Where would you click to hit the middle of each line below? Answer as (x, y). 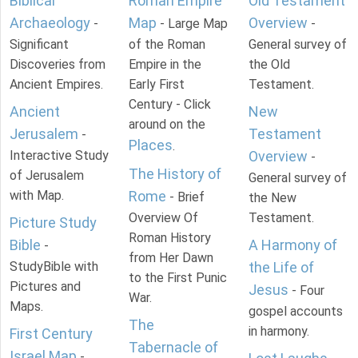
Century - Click (170, 104)
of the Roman (167, 44)
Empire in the (165, 64)
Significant (39, 44)
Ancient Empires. (56, 84)
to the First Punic (178, 277)
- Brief (186, 197)
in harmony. (278, 331)
